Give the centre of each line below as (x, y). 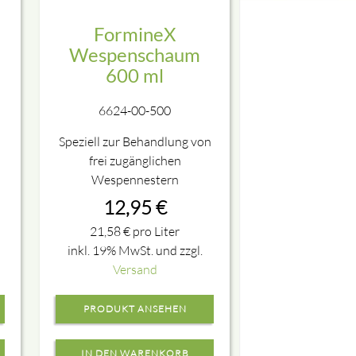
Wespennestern (135, 179)
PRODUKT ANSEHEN (135, 308)
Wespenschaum (135, 55)
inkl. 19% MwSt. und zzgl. (135, 250)
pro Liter (155, 231)
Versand (135, 269)
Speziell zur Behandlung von (135, 141)
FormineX (135, 34)
